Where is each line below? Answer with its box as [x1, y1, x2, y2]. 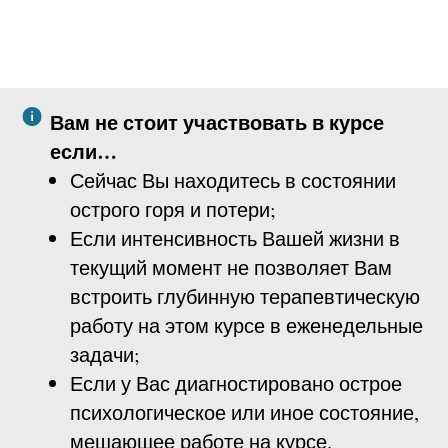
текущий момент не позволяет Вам [70, 254, 392, 282]
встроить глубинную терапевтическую [70, 283, 420, 311]
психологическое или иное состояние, [70, 399, 419, 427]
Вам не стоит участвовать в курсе [50, 108, 384, 138]
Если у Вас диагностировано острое [70, 370, 402, 398]
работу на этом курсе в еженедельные [70, 312, 423, 340]
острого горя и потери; [70, 196, 276, 224]
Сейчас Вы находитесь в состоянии [70, 167, 396, 195]
